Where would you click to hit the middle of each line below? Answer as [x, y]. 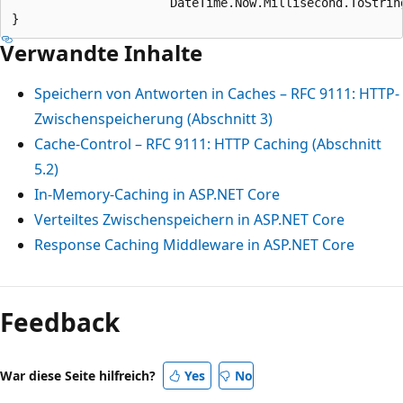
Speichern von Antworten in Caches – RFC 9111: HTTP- [217, 93]
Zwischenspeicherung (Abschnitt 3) [153, 118]
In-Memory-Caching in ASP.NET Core [157, 194]
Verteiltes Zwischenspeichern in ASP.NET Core [189, 219]
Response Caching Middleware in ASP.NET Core [194, 244]
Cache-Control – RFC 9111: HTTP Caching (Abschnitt [208, 143]
